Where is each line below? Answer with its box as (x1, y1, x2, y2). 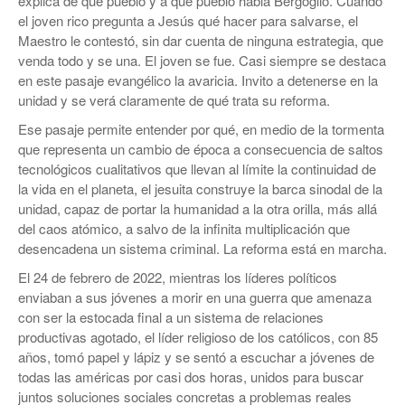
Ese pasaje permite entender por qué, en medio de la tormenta (18, 119, 384, 138)
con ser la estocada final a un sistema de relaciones (18, 307, 324, 326)
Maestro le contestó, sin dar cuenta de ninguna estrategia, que (18, 31, 383, 50)
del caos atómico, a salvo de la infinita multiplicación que (18, 219, 350, 238)
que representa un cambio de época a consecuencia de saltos (18, 139, 383, 158)
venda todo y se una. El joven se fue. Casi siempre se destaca (18, 51, 386, 70)
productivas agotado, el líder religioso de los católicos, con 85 (18, 327, 378, 346)
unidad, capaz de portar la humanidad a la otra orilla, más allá (18, 199, 377, 218)
